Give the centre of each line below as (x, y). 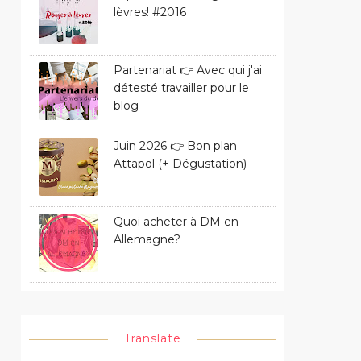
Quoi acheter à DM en (176, 221)
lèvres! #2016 (150, 12)
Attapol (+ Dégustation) (180, 163)
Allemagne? (147, 239)
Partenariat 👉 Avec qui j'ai (188, 70)
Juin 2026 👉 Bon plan (175, 145)
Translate (152, 338)
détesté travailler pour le (181, 87)
